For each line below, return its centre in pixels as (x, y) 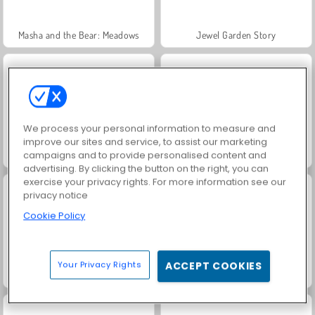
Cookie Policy (54, 215)
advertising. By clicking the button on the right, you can (146, 168)
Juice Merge (79, 155)
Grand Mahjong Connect (236, 155)
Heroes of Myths (79, 275)
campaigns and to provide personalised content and (145, 155)
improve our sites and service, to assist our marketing (146, 141)
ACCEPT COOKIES (214, 265)
